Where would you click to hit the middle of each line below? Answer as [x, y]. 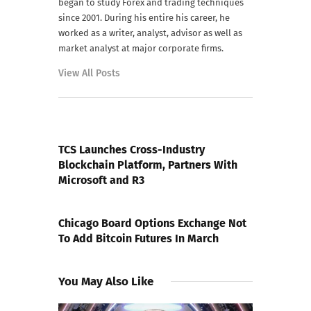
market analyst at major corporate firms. [141, 49]
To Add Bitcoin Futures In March [138, 239]
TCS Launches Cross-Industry [132, 150]
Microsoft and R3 [101, 180]
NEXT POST [79, 207]
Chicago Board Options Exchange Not [152, 224]
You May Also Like [106, 282]
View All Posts [89, 74]
